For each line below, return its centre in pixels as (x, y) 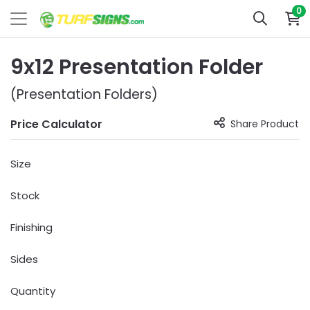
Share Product (265, 124)
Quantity (33, 291)
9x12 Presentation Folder (137, 67)
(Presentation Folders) (84, 94)
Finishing (31, 227)
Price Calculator (56, 124)
